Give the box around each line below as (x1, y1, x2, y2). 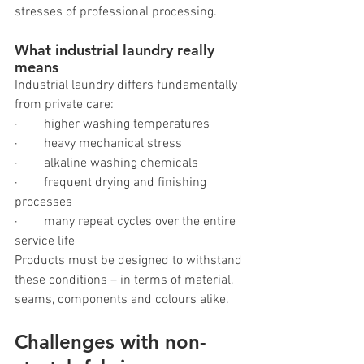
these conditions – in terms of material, (15, 271, 236, 288)
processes (15, 193, 72, 210)
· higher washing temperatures (15, 115, 210, 132)
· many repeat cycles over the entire (15, 213, 239, 230)
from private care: (15, 96, 114, 113)
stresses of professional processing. (15, 3, 217, 20)
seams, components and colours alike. (15, 291, 229, 308)
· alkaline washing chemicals (15, 154, 198, 171)
